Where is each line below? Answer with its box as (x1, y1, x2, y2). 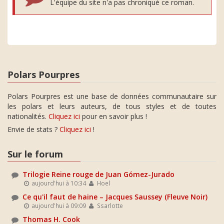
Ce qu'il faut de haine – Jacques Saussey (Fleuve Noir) (22, 192, 207, 201)
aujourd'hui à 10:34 (30, 179, 86, 187)
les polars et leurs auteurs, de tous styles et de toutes (7, 101, 216, 111)
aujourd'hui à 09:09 (30, 201, 86, 209)
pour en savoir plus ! (80, 111, 147, 121)
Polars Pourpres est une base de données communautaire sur (7, 91, 216, 101)
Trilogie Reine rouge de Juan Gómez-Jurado (22, 169, 174, 179)
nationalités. (7, 111, 48, 121)
